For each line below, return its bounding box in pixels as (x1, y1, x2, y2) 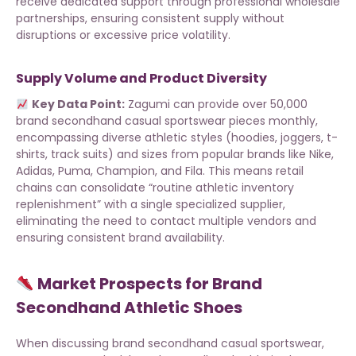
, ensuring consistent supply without (85, 10, 284, 27)
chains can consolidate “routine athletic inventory (16, 180, 294, 196)
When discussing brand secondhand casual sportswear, (16, 335, 324, 352)
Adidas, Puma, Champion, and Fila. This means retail (16, 163, 304, 180)
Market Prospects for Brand (33, 273, 262, 296)
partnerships (16, 10, 85, 27)
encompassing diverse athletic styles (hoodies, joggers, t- (16, 130, 338, 146)
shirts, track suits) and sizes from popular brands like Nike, (16, 146, 334, 163)
